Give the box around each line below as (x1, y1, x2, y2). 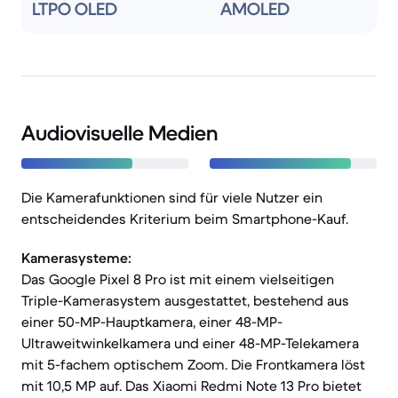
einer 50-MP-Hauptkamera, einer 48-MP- (21, 313, 283, 330)
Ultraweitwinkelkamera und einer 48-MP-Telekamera (21, 334, 359, 352)
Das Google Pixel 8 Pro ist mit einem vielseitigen (21, 270, 334, 288)
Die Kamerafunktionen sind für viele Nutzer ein (21, 188, 322, 206)
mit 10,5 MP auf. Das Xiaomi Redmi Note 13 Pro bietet (21, 377, 362, 394)
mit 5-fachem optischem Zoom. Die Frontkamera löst (21, 355, 365, 373)
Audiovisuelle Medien (21, 120, 218, 147)
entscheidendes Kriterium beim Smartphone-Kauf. (21, 210, 348, 227)
